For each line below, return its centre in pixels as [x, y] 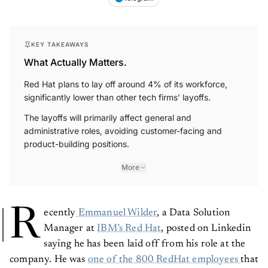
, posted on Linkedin [206, 229]
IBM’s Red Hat [129, 229]
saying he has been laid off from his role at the [145, 245]
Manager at [71, 229]
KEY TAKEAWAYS [60, 45]
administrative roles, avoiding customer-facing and [123, 131]
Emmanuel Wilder [116, 214]
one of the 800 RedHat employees [164, 260]
